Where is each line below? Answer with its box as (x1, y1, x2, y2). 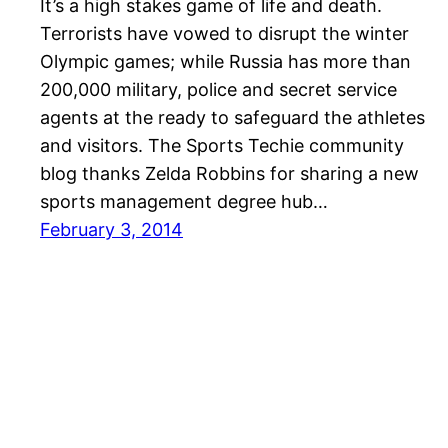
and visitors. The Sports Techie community (40, 135, 404, 157)
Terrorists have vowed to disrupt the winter (40, 23, 409, 45)
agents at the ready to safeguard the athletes (40, 107, 425, 129)
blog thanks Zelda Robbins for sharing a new (40, 163, 419, 185)
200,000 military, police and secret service (40, 79, 397, 101)
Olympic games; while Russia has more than (40, 51, 411, 73)
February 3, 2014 (40, 219, 183, 241)
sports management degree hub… (40, 191, 328, 213)
